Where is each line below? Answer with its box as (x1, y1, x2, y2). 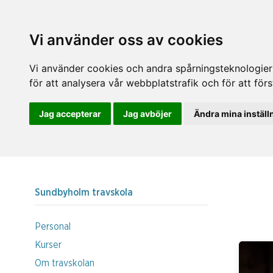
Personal (35, 221, 71, 232)
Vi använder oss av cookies (29, 31, 223, 49)
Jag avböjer (123, 108, 172, 119)
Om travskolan (35, 258, 94, 268)
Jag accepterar (39, 108, 101, 119)
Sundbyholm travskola (35, 187, 133, 197)
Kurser (35, 239, 62, 250)
